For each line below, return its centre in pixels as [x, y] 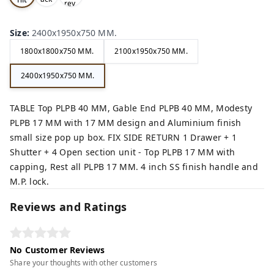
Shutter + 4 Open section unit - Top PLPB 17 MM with [123, 152]
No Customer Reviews [57, 250]
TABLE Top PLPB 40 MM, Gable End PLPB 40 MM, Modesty [131, 108]
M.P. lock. [29, 181]
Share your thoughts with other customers [83, 262]
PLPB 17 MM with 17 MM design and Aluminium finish [126, 122]
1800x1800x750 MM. [57, 51]
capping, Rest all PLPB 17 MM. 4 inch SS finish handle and [134, 166]
